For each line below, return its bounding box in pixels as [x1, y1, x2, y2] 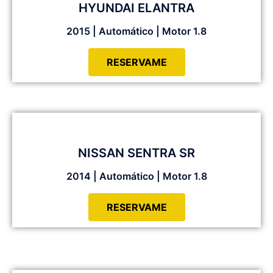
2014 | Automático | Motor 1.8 [66, 170, 207, 183]
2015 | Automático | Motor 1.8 [66, 25, 207, 38]
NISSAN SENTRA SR [78, 146, 195, 161]
